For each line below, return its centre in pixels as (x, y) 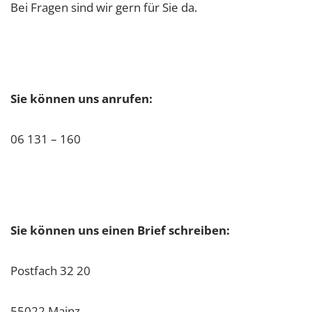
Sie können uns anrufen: (81, 99)
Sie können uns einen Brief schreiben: (120, 231)
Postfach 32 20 (50, 271)
